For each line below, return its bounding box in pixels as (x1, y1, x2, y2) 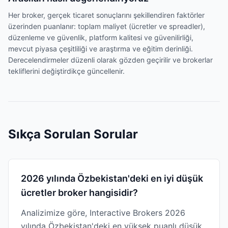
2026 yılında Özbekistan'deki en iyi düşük (21, 173, 203, 184)
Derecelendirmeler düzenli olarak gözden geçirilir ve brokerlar (8, 55, 213, 64)
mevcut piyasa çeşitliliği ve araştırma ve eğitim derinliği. (8, 44, 193, 53)
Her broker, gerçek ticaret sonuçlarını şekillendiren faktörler (8, 11, 205, 19)
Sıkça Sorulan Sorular (8, 127, 138, 141)
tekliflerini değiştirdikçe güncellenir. (8, 67, 125, 75)
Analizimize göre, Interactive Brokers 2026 (21, 208, 185, 218)
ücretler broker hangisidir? (21, 187, 138, 198)
